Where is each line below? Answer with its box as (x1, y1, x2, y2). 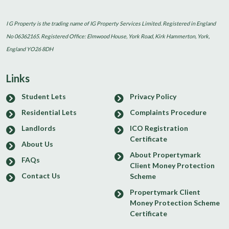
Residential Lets (21, 107, 77, 117)
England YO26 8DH (6, 45, 53, 52)
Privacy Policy (130, 91, 176, 101)
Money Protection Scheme (130, 198, 220, 207)
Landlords (21, 123, 56, 132)
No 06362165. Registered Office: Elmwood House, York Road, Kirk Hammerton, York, (6, 32, 210, 39)
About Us (21, 139, 53, 148)
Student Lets (21, 91, 66, 101)
